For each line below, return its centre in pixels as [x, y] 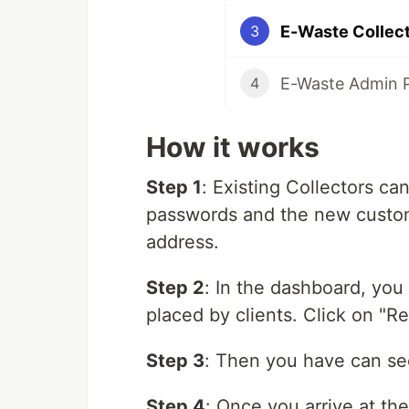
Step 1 [174, 188]
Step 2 [175, 288]
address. [183, 242]
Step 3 [175, 361]
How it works [233, 147]
